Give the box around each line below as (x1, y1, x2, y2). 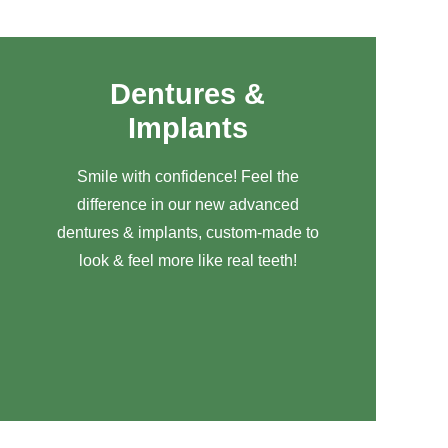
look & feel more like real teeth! (78, 252, 297, 269)
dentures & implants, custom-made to (56, 224, 319, 241)
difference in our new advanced (76, 196, 299, 213)
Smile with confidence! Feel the (76, 168, 299, 185)
